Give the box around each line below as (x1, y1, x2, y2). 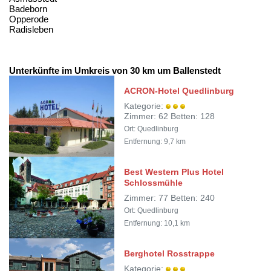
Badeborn (9, 3, 47, 14)
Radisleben (9, 24, 53, 34)
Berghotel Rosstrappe (124, 248, 215, 258)
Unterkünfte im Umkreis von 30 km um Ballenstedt (9, 65, 221, 76)
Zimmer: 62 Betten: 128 (124, 111, 215, 121)
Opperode (9, 13, 48, 24)
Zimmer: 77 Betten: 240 (124, 193, 215, 203)
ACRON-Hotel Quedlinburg (124, 85, 235, 96)
